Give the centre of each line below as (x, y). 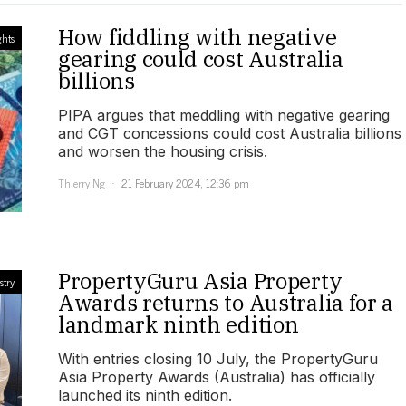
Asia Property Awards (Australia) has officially (217, 377)
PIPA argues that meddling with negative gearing (224, 116)
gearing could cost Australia (201, 59)
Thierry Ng (82, 184)
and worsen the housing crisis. (163, 152)
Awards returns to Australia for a (226, 303)
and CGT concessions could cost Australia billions (230, 134)
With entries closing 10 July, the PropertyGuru (218, 359)
